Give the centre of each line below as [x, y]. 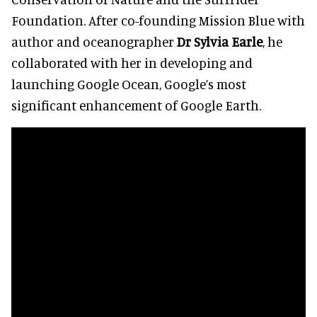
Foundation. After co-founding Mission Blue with [158, 20]
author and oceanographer [94, 41]
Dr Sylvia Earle [220, 41]
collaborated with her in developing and [132, 62]
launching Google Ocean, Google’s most [129, 83]
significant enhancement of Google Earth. [136, 105]
